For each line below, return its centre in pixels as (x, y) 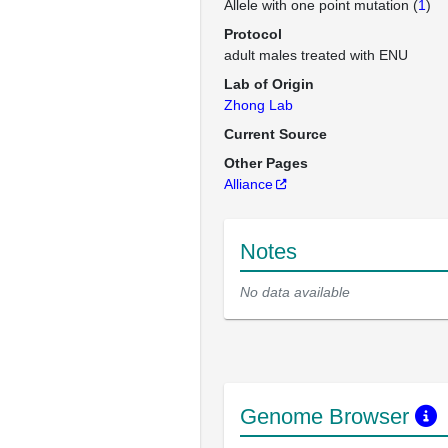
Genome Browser (327, 416)
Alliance (248, 184)
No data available (295, 292)
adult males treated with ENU (316, 55)
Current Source (275, 134)
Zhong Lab (258, 105)
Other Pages (266, 163)
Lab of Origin (269, 84)
